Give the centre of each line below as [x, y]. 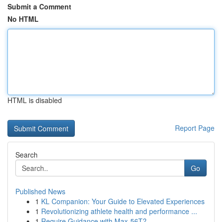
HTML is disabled [35, 100]
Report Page [195, 128]
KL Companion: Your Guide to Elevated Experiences [123, 201]
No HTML [23, 19]
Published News [40, 191]
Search [27, 155]
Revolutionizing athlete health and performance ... [119, 211]
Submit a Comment [39, 6]
